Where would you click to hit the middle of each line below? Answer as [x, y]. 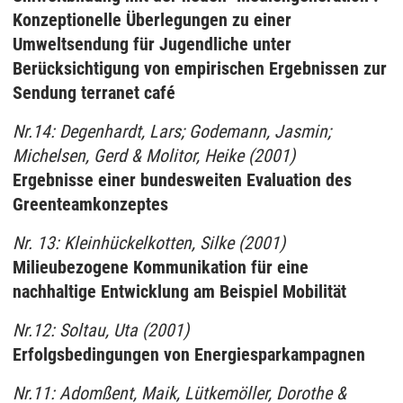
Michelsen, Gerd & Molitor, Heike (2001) [154, 156]
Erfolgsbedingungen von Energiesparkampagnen [189, 354]
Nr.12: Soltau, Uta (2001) [101, 330]
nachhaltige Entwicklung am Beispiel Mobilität [179, 291]
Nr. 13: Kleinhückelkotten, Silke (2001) [149, 243]
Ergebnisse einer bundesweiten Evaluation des [182, 180]
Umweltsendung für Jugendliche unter [152, 44]
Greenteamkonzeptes [90, 204]
